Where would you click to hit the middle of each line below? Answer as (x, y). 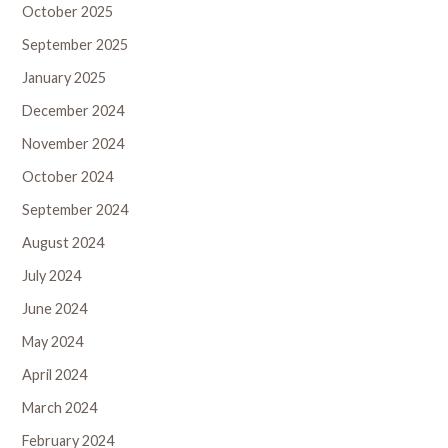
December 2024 (73, 111)
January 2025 (64, 78)
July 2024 (52, 276)
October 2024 (68, 177)
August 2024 (63, 243)
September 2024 (75, 210)
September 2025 (75, 45)
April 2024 (55, 375)
